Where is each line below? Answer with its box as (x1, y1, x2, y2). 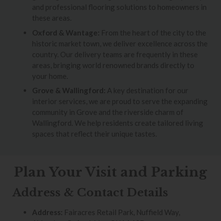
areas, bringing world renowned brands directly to (32, 60, 194, 70)
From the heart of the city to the (100, 28, 206, 37)
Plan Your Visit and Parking (14, 164, 207, 181)
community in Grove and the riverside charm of (32, 108, 184, 117)
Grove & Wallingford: (32, 86, 106, 95)
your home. (32, 71, 68, 80)
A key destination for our (106, 86, 188, 95)
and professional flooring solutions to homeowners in (32, 2, 207, 12)
